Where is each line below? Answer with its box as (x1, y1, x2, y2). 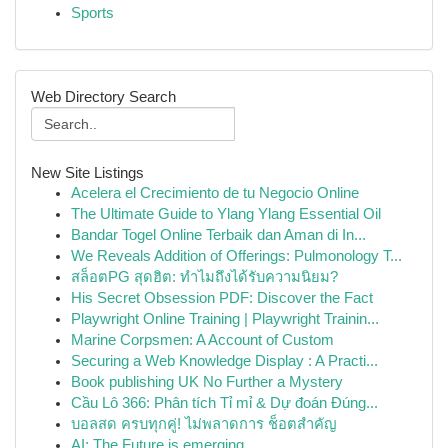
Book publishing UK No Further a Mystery (71, 374, 343, 390)
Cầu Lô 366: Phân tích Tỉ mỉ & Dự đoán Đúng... (71, 395, 378, 411)
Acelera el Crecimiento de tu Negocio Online (71, 185, 359, 201)
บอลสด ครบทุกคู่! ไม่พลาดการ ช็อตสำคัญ (71, 416, 337, 432)
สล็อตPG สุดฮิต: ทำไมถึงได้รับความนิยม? (71, 269, 338, 285)
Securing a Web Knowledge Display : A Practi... (71, 353, 378, 369)
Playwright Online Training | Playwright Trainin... (71, 311, 379, 327)
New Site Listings (31, 164, 144, 181)
